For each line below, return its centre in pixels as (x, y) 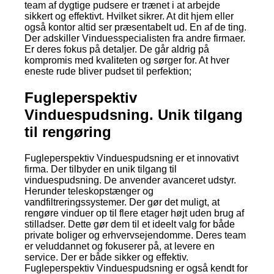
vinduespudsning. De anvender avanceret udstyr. (130, 180)
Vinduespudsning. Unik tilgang (134, 114)
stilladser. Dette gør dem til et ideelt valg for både (130, 224)
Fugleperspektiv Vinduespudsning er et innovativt (131, 158)
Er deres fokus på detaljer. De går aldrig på (117, 49)
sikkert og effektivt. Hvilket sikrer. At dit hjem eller (129, 16)
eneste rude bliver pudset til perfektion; (108, 71)
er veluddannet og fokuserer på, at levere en (120, 246)
